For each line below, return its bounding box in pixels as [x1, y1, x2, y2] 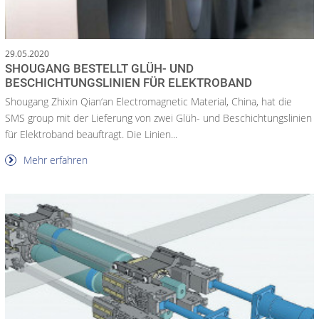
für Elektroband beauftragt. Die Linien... [5, 127, 177, 141]
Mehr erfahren [21, 152, 88, 167]
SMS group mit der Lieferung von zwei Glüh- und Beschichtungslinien [5, 110, 312, 125]
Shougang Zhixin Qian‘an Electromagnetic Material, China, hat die [5, 94, 292, 108]
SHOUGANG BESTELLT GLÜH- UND [5, 61, 194, 75]
